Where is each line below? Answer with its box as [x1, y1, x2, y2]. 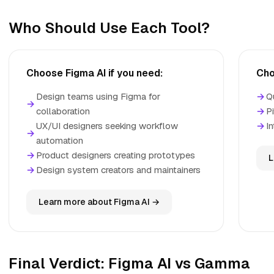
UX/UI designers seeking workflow [36, 120, 178, 131]
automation [36, 135, 83, 146]
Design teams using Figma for [36, 91, 160, 102]
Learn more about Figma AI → [39, 196, 160, 207]
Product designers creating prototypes [36, 149, 195, 161]
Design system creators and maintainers [36, 164, 201, 176]
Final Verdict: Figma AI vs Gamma [9, 254, 250, 273]
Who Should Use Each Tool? [9, 18, 210, 37]
